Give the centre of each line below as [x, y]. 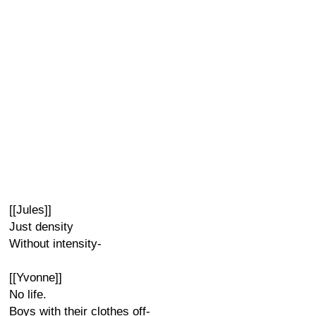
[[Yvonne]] [36, 278]
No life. [28, 294]
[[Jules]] [30, 210]
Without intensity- [55, 244]
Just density [41, 227]
